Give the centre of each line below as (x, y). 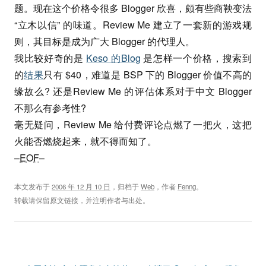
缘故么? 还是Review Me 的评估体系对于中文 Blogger (133, 91)
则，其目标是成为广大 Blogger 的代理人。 (104, 41)
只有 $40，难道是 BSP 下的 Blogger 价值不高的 (148, 75)
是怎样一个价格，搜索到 (196, 58)
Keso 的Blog (113, 58)
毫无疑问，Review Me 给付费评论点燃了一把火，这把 (133, 124)
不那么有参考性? (50, 108)
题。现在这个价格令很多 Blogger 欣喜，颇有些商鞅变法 (133, 8)
